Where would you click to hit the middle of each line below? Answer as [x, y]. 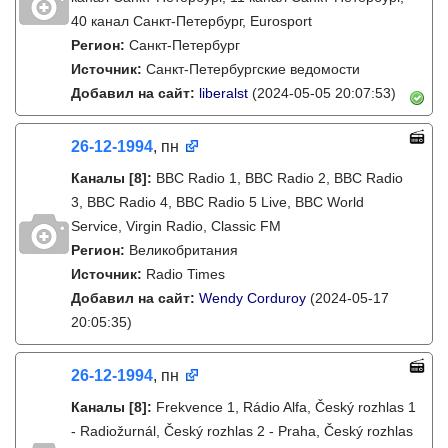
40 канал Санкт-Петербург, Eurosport [191, 21]
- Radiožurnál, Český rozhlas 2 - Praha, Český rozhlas [242, 431]
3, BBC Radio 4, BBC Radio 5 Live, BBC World [217, 202]
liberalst [223, 93]
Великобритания [183, 250]
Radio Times [185, 274]
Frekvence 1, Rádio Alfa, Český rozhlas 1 [286, 407]
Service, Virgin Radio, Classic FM [176, 226]
